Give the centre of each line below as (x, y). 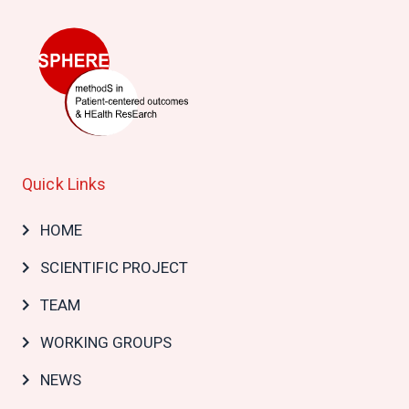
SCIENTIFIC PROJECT (114, 267)
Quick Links (64, 184)
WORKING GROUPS (106, 342)
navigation (65, 244)
